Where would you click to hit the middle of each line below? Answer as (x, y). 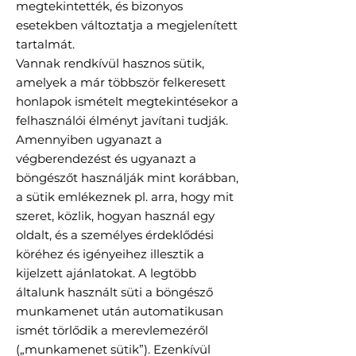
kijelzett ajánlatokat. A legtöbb (106, 273)
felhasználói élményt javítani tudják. (122, 121)
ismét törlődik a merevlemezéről (112, 331)
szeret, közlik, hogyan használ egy (115, 216)
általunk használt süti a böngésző (114, 292)
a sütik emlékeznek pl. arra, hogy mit (125, 197)
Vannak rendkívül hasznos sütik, (110, 64)
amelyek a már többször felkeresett (121, 83)
